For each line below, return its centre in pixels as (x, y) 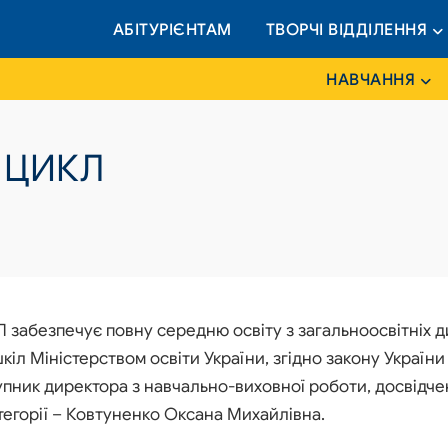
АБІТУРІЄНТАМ (172, 30)
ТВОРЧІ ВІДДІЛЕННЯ (346, 30)
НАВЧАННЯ (370, 80)
